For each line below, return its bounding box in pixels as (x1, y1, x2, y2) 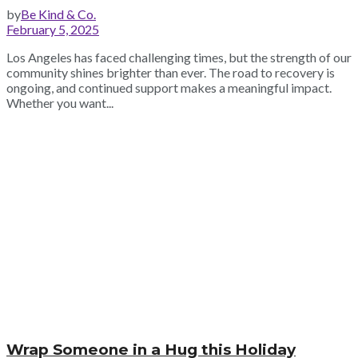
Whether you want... (6, 95, 113, 111)
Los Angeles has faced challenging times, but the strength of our (6, 50, 352, 66)
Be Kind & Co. (21, 6, 96, 22)
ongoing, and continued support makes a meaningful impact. (6, 80, 332, 96)
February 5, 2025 (6, 22, 99, 38)
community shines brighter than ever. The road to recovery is (6, 65, 335, 81)
